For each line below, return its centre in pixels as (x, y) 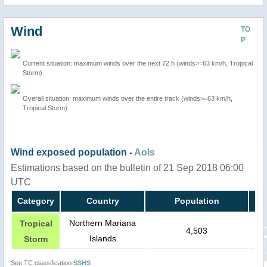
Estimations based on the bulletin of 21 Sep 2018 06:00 (127, 168)
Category (36, 201)
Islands (103, 239)
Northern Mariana (103, 223)
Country (103, 201)
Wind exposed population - (72, 153)
